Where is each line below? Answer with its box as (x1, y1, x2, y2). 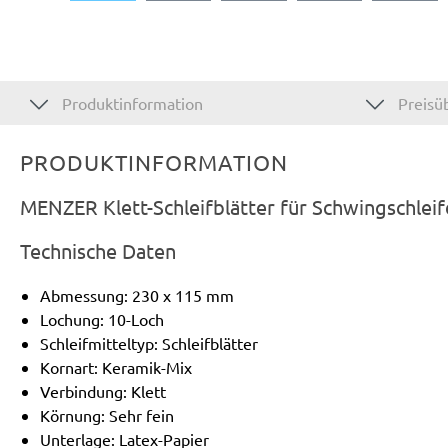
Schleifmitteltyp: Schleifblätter (40, 332, 258, 353)
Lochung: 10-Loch (40, 308, 164, 329)
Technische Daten (20, 237, 176, 263)
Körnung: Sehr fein (40, 404, 174, 425)
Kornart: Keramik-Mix (40, 356, 192, 377)
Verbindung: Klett (40, 380, 166, 401)
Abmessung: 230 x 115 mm (40, 284, 234, 305)
